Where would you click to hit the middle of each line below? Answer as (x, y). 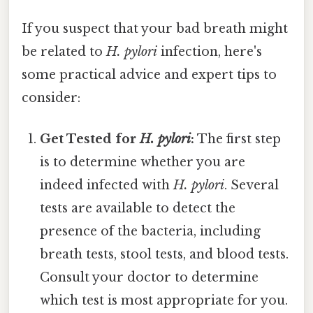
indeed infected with (107, 185)
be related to (64, 51)
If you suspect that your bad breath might (155, 28)
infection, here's (210, 51)
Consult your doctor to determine (150, 278)
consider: (51, 97)
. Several (252, 185)
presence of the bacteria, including (151, 232)
